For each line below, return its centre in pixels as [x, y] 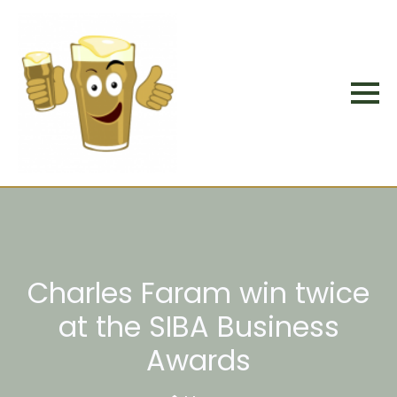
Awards [198, 360]
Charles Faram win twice [198, 293]
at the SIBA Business [198, 327]
